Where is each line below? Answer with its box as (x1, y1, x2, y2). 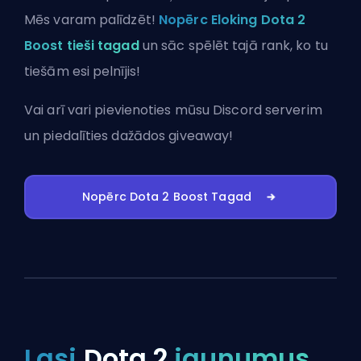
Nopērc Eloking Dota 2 (159, 10, 306, 29)
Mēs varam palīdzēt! (24, 10, 160, 29)
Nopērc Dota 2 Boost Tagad (82, 188, 251, 205)
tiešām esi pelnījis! (24, 61, 140, 81)
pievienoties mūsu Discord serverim (94, 100, 322, 119)
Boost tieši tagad (24, 35, 139, 55)
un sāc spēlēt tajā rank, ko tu (139, 35, 328, 55)
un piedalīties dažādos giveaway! (24, 126, 234, 145)
